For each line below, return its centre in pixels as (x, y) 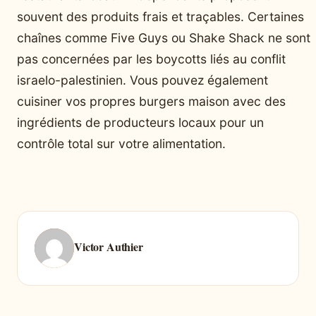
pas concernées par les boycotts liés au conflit (151, 59)
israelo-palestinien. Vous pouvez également (142, 80)
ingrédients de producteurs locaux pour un (140, 122)
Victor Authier (109, 247)
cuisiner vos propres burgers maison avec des (151, 101)
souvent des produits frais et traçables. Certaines (160, 16)
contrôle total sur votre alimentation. (121, 143)
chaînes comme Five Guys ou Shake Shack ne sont (164, 37)
